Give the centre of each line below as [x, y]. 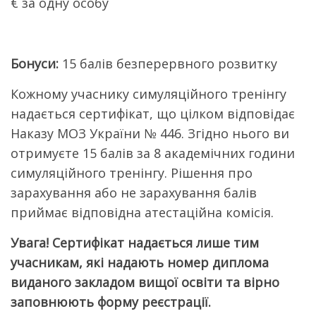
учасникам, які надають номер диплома [140, 263]
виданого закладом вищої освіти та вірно [145, 282]
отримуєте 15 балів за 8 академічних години [153, 153]
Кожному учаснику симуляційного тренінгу [148, 94]
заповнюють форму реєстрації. [111, 302]
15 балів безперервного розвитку [170, 64]
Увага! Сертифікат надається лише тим [135, 243]
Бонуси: [36, 64]
